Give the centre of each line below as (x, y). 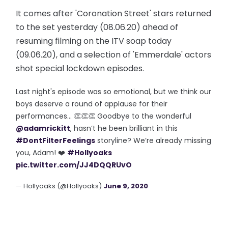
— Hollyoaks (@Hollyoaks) (60, 186)
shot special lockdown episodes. (80, 68)
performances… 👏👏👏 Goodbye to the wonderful (104, 116)
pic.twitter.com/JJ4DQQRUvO (74, 165)
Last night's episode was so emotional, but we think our (114, 92)
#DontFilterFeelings (56, 140)
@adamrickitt (43, 128)
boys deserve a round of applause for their (92, 104)
